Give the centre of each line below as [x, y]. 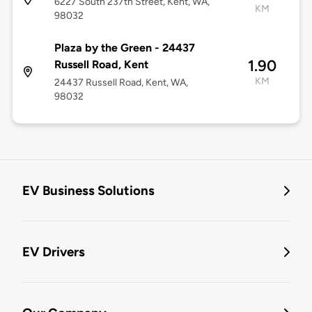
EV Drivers [54, 252]
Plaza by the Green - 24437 [124, 48]
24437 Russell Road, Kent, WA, [121, 83]
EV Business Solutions [88, 191]
